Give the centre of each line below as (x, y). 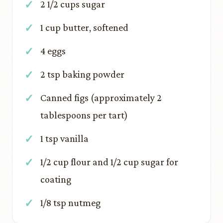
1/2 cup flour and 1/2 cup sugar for (109, 162)
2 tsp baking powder (82, 74)
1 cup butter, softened (84, 27)
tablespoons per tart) (84, 115)
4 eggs (53, 51)
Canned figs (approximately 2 (101, 98)
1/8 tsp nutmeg (70, 203)
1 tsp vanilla (64, 138)
